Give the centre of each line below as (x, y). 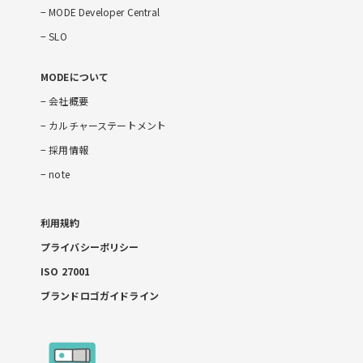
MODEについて (75, 76)
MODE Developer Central (103, 11)
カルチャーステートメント (107, 125)
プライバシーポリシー (90, 246)
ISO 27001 (66, 271)
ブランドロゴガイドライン (100, 295)
